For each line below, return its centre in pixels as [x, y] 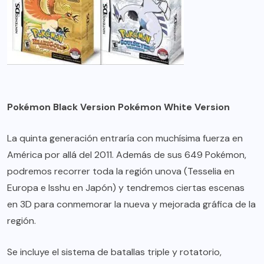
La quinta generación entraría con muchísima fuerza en [125, 138]
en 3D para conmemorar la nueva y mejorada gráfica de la [131, 204]
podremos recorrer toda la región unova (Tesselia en [121, 171]
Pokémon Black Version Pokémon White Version [118, 107]
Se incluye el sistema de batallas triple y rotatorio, [114, 252]
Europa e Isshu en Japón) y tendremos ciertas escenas [126, 188]
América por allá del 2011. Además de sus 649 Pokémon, [127, 155]
